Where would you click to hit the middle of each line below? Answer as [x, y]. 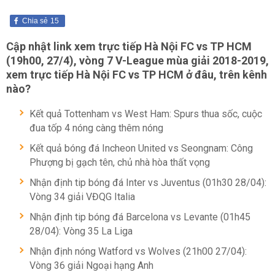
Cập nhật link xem [52, 46]
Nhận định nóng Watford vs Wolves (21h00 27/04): [138, 251]
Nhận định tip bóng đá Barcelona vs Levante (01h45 [140, 217]
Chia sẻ [35, 21]
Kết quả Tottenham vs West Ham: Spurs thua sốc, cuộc [146, 114]
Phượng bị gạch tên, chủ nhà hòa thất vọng [120, 162]
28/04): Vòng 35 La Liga [81, 231]
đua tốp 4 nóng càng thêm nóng [96, 128]
